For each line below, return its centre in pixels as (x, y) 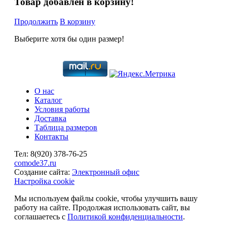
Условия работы (62, 109)
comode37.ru (35, 163)
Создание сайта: (43, 172)
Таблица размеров (66, 127)
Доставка (50, 118)
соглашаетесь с (41, 216)
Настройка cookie (44, 181)
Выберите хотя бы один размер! (69, 39)
